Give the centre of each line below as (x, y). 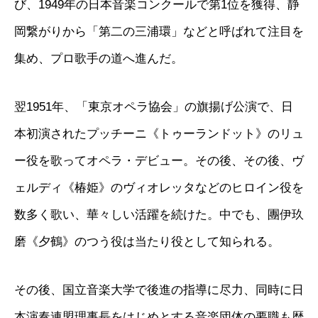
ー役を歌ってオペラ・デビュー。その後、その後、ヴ (159, 160)
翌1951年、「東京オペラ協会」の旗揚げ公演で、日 (154, 106)
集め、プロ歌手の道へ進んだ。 (99, 58)
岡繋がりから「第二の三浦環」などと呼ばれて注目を (159, 31)
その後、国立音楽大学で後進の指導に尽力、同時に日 (159, 289)
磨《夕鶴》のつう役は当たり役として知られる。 (147, 241)
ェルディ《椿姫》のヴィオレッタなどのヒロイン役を (159, 187)
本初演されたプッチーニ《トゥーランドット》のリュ (159, 133)
